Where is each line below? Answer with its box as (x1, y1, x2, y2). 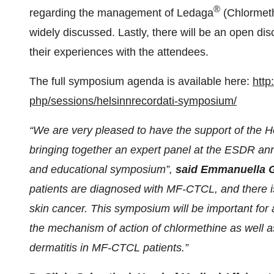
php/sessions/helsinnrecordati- (29, 95, 178, 107)
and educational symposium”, (29, 163, 176, 176)
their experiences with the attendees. (29, 46, 209, 58)
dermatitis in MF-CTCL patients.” (29, 242, 188, 254)
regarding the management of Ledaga (29, 7, 213, 19)
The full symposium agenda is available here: (29, 75, 253, 87)
